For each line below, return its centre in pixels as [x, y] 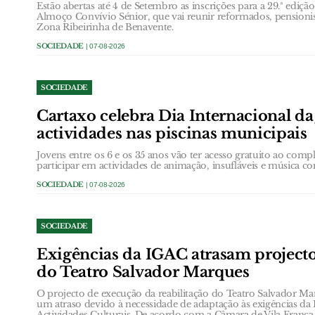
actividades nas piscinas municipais [172, 134]
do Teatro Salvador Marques [143, 272]
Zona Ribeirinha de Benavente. [105, 27]
